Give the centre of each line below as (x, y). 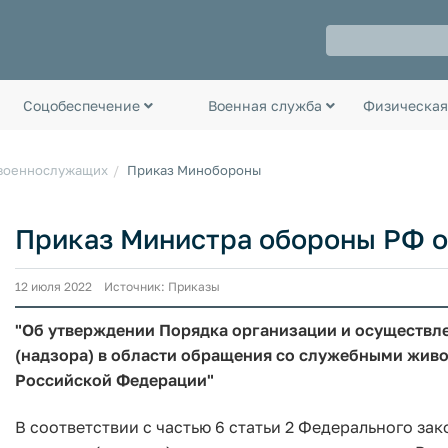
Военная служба (267, 105)
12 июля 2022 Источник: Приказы (117, 286)
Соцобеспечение (83, 105)
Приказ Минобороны (194, 170)
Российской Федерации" (114, 379)
